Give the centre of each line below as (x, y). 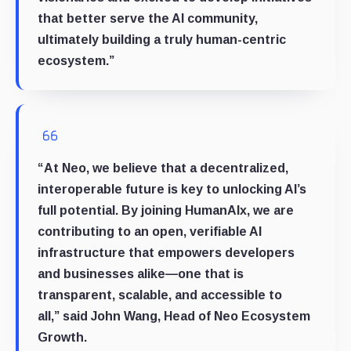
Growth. (62, 337)
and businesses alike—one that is (141, 273)
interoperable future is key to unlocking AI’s (172, 189)
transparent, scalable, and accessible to (160, 295)
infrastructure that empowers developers (166, 252)
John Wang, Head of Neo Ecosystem (201, 316)
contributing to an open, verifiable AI (150, 231)
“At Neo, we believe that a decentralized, (163, 168)
